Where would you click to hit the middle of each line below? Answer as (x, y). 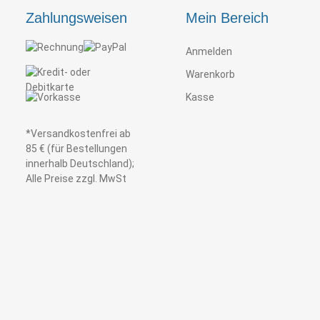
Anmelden (209, 51)
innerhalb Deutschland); (80, 163)
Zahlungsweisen (76, 17)
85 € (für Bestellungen (76, 148)
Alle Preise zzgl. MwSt (76, 178)
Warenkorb (210, 74)
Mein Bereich (227, 17)
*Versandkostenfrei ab (78, 133)
